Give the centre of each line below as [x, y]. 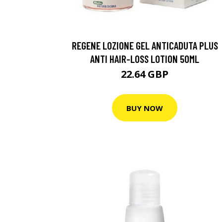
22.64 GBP [145, 74]
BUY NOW [145, 108]
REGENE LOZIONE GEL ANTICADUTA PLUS [145, 45]
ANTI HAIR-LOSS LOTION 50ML [145, 59]
